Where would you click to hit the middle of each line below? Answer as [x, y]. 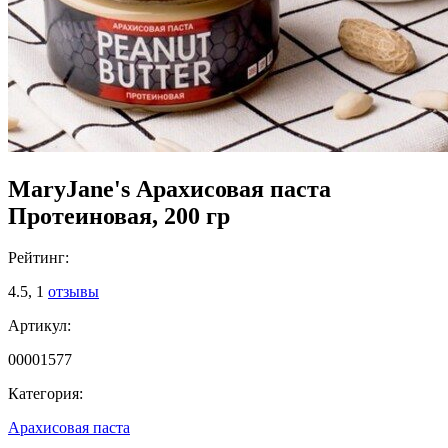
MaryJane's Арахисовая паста [169, 188]
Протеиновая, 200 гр [119, 215]
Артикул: [39, 326]
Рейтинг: [38, 258]
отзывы [73, 292]
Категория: [45, 394]
